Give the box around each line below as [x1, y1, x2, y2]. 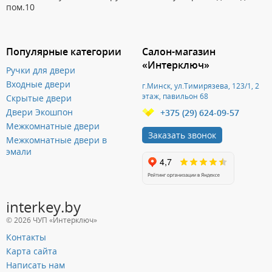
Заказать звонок [148, 129, 216, 141]
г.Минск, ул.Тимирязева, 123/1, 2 [142, 81, 259, 92]
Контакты [6, 231, 46, 243]
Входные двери [6, 78, 70, 90]
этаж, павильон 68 [142, 91, 208, 102]
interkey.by [6, 197, 81, 217]
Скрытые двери [6, 92, 72, 104]
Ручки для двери [6, 64, 75, 76]
